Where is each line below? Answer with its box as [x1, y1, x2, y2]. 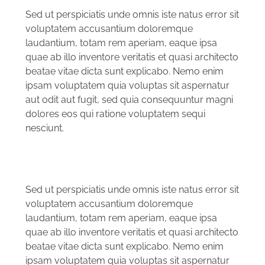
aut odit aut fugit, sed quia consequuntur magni [25, 93, 233, 105]
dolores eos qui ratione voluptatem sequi [25, 108, 205, 119]
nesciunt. [25, 122, 64, 134]
